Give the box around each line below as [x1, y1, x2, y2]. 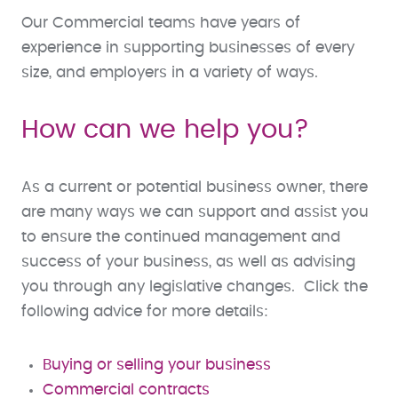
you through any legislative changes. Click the [21, 279, 368, 294]
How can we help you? [21, 116, 309, 143]
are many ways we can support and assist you [21, 204, 369, 219]
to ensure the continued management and [21, 229, 340, 244]
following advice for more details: [21, 304, 268, 319]
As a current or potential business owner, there [21, 179, 368, 195]
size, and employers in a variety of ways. [21, 65, 318, 80]
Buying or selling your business [43, 357, 271, 372]
